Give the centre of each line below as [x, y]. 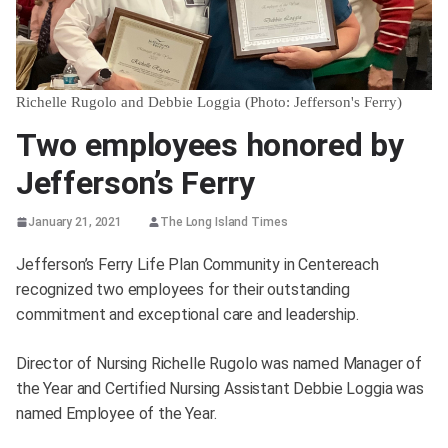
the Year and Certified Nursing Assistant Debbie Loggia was [220, 389]
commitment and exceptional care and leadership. [189, 315]
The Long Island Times [224, 221]
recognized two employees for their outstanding [183, 290]
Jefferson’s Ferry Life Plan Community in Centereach [197, 265]
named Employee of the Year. [118, 414]
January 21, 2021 [75, 221]
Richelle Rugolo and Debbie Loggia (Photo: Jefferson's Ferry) [209, 102]
